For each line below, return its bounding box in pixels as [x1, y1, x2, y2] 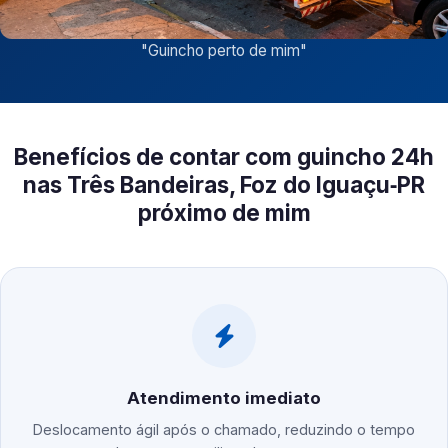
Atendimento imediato [127, 388, 321, 409]
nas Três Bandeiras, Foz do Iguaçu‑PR [23, 171, 425, 199]
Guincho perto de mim [148, 41, 300, 61]
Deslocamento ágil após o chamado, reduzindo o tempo [33, 421, 415, 439]
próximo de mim [137, 199, 311, 227]
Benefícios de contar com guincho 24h [14, 143, 434, 171]
